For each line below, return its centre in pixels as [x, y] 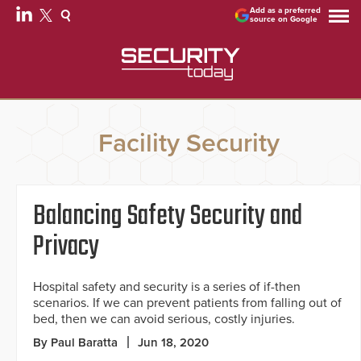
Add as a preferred [286, 10]
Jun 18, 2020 [173, 343]
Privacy [66, 248]
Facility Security [189, 144]
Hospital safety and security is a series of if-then [167, 287]
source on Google [284, 19]
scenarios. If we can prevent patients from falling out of [187, 303]
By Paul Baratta [75, 343]
